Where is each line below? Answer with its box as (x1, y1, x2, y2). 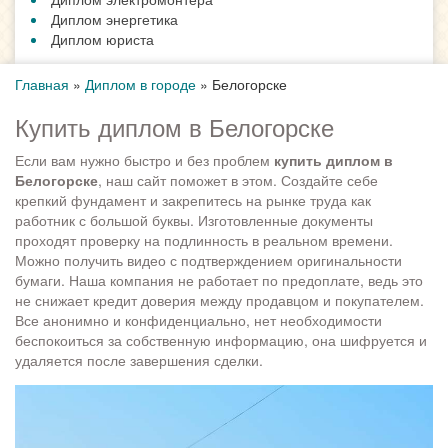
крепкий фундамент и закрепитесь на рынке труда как (15, 190, 371, 211)
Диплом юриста (51, 29, 154, 50)
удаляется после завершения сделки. (15, 350, 263, 371)
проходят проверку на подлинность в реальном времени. (15, 230, 393, 251)
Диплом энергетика (51, 9, 178, 30)
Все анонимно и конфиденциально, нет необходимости (15, 310, 382, 331)
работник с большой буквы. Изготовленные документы (15, 210, 373, 231)
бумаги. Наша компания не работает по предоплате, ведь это (15, 270, 423, 291)
